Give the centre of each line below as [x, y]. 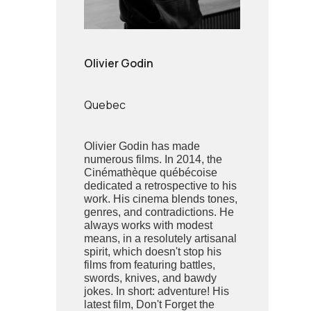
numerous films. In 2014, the [153, 159]
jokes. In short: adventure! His [157, 291]
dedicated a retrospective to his [161, 185]
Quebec [105, 104]
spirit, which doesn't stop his [153, 251]
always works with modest [149, 225]
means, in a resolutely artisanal [161, 238]
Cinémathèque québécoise [151, 172]
